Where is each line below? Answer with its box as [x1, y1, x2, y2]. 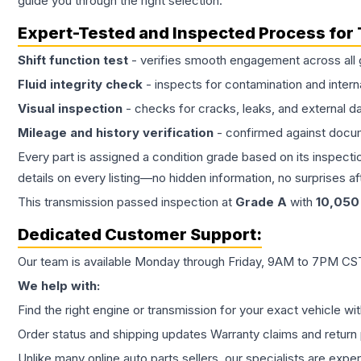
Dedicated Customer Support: [18, 225, 262, 245]
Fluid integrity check [18, 77, 143, 93]
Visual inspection [18, 101, 122, 117]
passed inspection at [114, 194, 235, 210]
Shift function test [18, 52, 128, 68]
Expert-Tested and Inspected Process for [18, 23, 357, 44]
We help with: [18, 278, 100, 294]
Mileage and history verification [18, 125, 214, 141]
